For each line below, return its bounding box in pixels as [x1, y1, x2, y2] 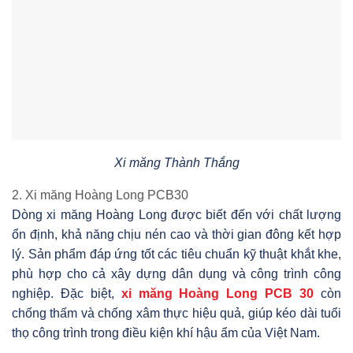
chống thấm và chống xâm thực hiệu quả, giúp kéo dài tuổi [12, 307, 341, 321]
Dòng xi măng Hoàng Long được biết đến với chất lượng [12, 208, 341, 222]
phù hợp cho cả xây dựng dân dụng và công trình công [12, 267, 341, 281]
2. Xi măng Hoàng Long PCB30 [12, 188, 188, 203]
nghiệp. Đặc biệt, [12, 287, 121, 301]
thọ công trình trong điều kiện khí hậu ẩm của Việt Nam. [12, 326, 320, 340]
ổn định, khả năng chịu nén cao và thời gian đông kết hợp [12, 228, 341, 242]
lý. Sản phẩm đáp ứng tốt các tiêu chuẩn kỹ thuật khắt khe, [12, 247, 341, 262]
